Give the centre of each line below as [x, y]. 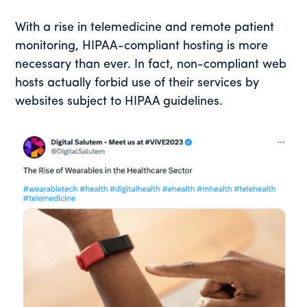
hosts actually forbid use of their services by [137, 83]
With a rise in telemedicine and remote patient [145, 27]
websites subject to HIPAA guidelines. [121, 101]
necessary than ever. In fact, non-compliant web [151, 64]
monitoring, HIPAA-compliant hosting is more [142, 46]
